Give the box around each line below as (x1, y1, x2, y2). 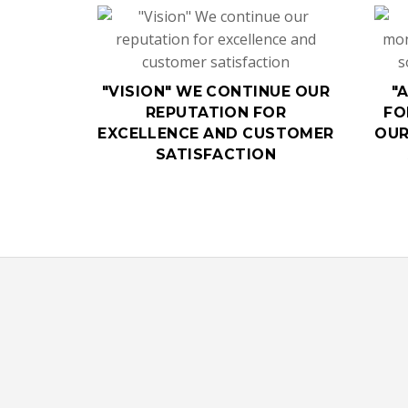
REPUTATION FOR (145, 103, 287, 121)
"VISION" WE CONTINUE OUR (101, 82, 331, 100)
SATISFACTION (155, 145, 277, 163)
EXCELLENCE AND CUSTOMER (97, 124, 334, 142)
